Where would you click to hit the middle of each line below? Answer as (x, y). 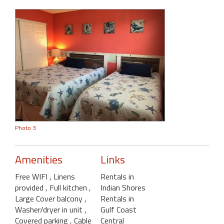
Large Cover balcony (50, 199)
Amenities (39, 160)
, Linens (62, 177)
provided (30, 188)
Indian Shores (123, 188)
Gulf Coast (118, 210)
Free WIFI (32, 177)
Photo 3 (25, 128)
